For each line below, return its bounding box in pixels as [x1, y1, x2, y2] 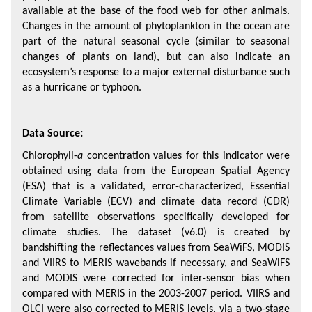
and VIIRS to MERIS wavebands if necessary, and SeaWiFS [22, 258, 290, 269]
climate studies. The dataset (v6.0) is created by [22, 227, 290, 238]
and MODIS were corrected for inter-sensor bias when [22, 273, 290, 284]
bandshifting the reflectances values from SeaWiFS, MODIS [22, 242, 290, 253]
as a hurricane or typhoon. [22, 82, 141, 93]
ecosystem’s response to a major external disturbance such [22, 67, 290, 78]
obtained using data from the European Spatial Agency [22, 166, 290, 177]
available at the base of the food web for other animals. [22, 6, 290, 17]
